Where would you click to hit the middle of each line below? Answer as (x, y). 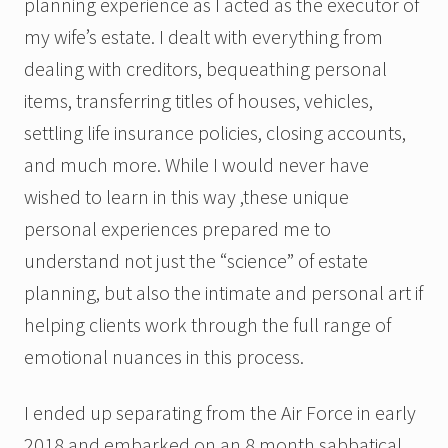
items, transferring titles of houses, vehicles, (198, 101)
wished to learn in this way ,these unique (186, 197)
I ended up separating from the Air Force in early (220, 413)
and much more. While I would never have (196, 165)
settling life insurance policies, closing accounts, (215, 133)
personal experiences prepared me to (177, 229)
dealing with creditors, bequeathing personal (205, 69)
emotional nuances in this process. (164, 357)
